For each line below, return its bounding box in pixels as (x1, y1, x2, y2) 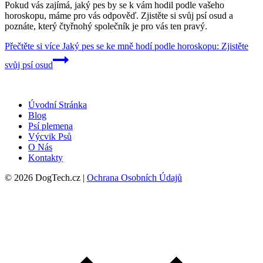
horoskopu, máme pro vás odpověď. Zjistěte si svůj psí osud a (5, 11, 233, 21)
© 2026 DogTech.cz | (5, 173, 87, 183)
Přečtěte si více (5, 41, 60, 52)
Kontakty (28, 153, 63, 163)
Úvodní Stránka (28, 100, 87, 110)
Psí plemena (28, 121, 73, 131)
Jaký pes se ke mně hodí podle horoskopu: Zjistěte (60, 41, 248, 52)
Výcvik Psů (28, 131, 72, 142)
